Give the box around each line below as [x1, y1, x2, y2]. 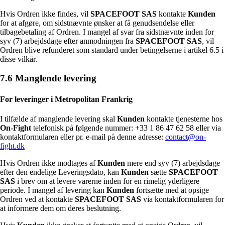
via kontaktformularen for [141, 194, 224, 203]
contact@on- [165, 132, 206, 141]
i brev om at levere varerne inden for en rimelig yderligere [15, 176, 199, 185]
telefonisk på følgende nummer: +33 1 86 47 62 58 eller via [31, 123, 221, 132]
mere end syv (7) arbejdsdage [125, 158, 220, 167]
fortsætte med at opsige [134, 185, 209, 194]
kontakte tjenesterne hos [145, 114, 222, 123]
